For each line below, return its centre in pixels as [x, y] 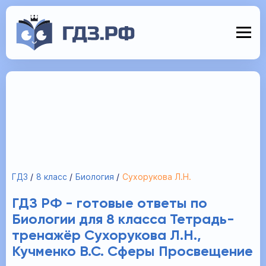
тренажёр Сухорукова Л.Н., [107, 236]
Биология [95, 177]
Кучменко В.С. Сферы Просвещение [132, 252]
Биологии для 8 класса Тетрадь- [123, 220]
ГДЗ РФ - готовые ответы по [110, 204]
